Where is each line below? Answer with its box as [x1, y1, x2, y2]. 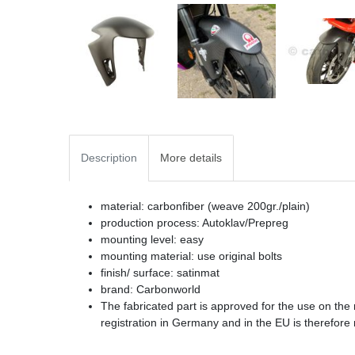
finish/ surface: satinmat [101, 265, 219, 279]
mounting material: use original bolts [101, 249, 282, 262]
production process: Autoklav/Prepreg [101, 216, 288, 229]
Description [81, 151, 137, 164]
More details [160, 151, 222, 164]
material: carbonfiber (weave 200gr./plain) [101, 199, 310, 212]
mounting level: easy [101, 232, 204, 246]
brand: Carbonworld [101, 282, 200, 296]
